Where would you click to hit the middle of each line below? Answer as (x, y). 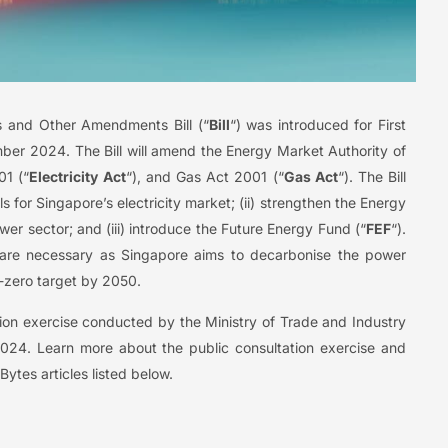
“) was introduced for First (317, 124)
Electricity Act (77, 176)
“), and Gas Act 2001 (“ (204, 176)
